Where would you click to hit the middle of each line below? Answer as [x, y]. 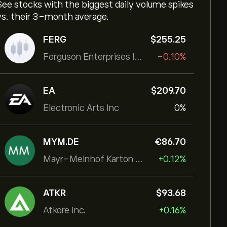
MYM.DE [61, 142]
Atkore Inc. [65, 210]
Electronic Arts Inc [81, 108]
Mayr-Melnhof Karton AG [139, 159]
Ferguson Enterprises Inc [138, 57]
